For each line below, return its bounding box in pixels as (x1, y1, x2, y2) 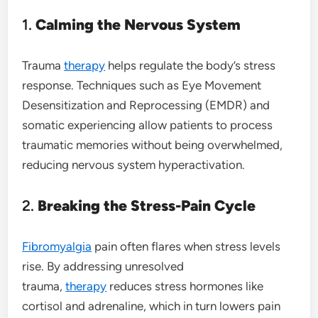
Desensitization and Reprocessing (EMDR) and (22, 97, 270, 112)
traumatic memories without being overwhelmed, (22, 137, 283, 152)
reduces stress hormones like (106, 278, 264, 293)
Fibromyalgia (22, 238, 92, 253)
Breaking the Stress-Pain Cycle (38, 196, 256, 214)
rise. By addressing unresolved (22, 258, 185, 273)
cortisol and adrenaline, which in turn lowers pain (22, 298, 281, 313)
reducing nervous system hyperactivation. (22, 157, 246, 172)
